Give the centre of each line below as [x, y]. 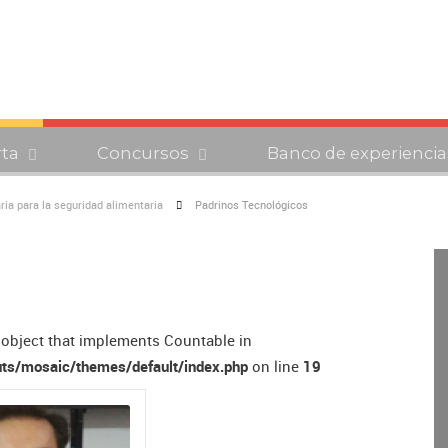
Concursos [143, 153]
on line [275, 366]
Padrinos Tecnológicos [251, 205]
